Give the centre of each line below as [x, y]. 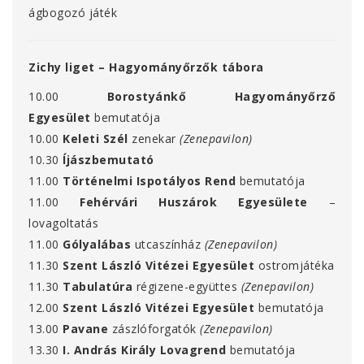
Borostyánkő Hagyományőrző [221, 97]
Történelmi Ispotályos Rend [149, 181]
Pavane [85, 329]
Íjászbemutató [108, 160]
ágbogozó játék [73, 13]
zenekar [154, 139]
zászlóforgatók [154, 329]
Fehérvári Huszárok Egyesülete [194, 202]
